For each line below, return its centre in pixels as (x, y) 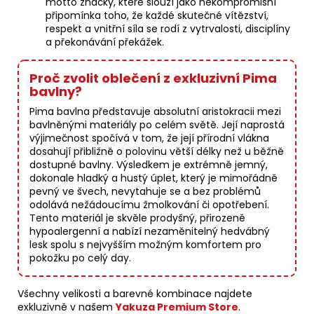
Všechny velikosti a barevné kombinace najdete (135, 294)
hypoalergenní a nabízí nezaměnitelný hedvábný (150, 232)
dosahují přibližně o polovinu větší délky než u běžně (157, 152)
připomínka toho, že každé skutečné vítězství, (157, 16)
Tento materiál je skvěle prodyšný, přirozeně (137, 218)
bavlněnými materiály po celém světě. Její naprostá (157, 125)
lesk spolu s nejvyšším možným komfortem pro (145, 245)
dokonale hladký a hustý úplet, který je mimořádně (153, 178)
